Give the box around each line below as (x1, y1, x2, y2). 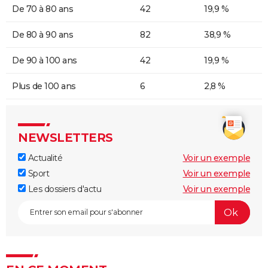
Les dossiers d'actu (26, 184, 101, 195)
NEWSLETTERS (18, 130, 113, 145)
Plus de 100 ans (12, 81, 76, 92)
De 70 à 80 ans (12, 4, 73, 15)
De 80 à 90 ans (12, 29, 73, 41)
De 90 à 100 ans (12, 55, 77, 66)
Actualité (26, 153, 62, 164)
